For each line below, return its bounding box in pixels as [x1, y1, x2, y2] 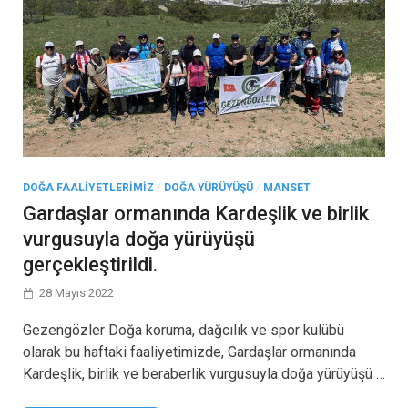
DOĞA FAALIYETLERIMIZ [23, 181, 154, 195]
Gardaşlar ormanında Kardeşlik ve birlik [23, 202, 369, 226]
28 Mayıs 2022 [39, 286, 114, 301]
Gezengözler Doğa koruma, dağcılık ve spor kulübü [23, 321, 344, 340]
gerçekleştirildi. [23, 253, 158, 277]
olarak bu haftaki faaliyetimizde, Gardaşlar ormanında [23, 343, 356, 362]
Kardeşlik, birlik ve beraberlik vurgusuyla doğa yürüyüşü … [23, 365, 385, 383]
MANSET [263, 181, 311, 195]
